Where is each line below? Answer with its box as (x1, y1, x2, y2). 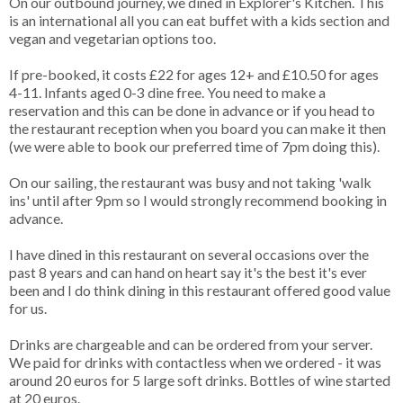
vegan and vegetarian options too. (9, 30, 219, 48)
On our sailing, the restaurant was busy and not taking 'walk (9, 174, 372, 192)
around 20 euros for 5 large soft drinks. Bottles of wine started (9, 372, 390, 390)
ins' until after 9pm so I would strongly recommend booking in (9, 192, 387, 210)
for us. (9, 300, 49, 318)
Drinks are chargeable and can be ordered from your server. (9, 336, 372, 354)
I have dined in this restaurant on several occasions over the (9, 246, 369, 264)
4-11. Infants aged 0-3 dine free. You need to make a (9, 84, 326, 102)
